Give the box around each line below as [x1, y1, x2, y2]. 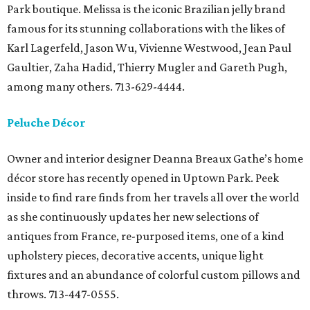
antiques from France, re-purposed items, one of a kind [7, 229, 284, 244]
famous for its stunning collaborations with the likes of [7, 21, 285, 36]
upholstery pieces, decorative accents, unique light [7, 248, 264, 263]
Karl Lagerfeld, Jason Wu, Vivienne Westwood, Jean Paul [7, 41, 291, 55]
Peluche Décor [7, 116, 86, 130]
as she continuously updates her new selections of [7, 210, 259, 224]
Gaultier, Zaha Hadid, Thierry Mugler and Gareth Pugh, [7, 60, 287, 75]
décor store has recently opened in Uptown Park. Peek [7, 171, 279, 185]
